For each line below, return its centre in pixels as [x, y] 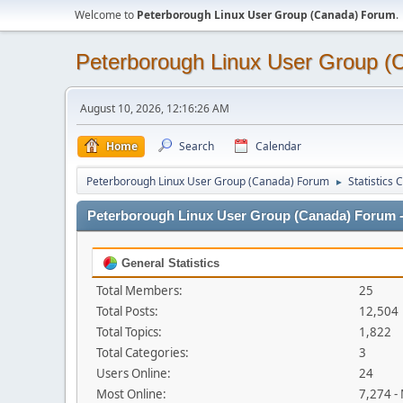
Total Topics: [129, 332]
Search [197, 146]
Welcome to [106, 15]
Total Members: [139, 291]
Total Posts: [127, 311]
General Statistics [169, 263]
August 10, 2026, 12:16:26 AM [155, 108]
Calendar [278, 146]
